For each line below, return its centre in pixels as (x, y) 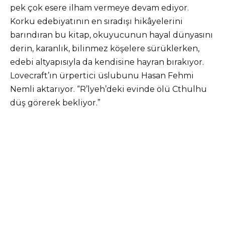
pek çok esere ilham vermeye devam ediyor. (99, 8)
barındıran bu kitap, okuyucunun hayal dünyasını (111, 35)
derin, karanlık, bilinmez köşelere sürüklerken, (105, 48)
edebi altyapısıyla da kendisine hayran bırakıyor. (107, 62)
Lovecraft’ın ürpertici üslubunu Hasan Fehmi (102, 75)
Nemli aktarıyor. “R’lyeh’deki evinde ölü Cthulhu (108, 89)
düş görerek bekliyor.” (55, 102)
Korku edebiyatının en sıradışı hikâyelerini (96, 21)
